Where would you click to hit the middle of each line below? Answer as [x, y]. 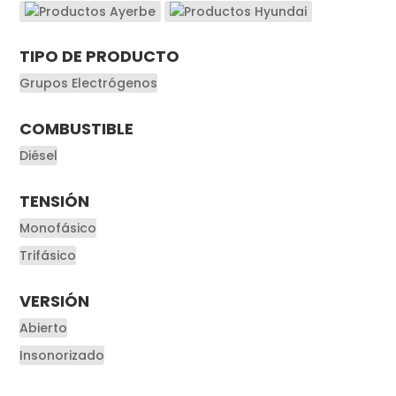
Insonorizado [62, 355]
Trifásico [48, 255]
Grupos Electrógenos [89, 83]
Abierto [44, 327]
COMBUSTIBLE [77, 128]
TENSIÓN [55, 201]
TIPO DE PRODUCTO [100, 56]
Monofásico [58, 228]
